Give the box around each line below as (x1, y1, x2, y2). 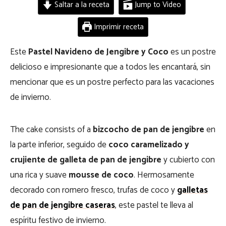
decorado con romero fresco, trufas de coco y (10, 183, 177, 197)
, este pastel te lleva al (115, 198, 193, 212)
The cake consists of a (10, 123, 93, 137)
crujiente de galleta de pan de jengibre (10, 153, 161, 167)
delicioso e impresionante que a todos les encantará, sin (10, 60, 210, 74)
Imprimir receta (92, 21, 144, 33)
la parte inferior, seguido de (10, 138, 108, 152)
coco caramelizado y (108, 138, 189, 152)
